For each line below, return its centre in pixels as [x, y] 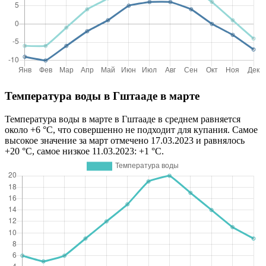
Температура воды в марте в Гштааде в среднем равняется [123, 119]
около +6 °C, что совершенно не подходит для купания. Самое [131, 129]
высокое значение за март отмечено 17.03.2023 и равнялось [125, 140]
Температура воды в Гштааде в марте [102, 96]
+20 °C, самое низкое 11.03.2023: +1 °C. [84, 151]
